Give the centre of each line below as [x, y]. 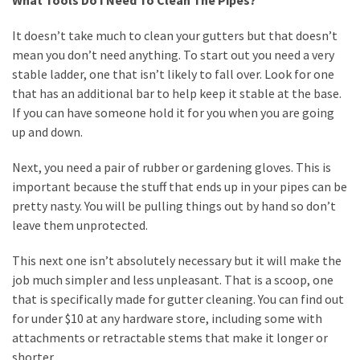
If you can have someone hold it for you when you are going [173, 113]
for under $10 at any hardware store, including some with [167, 319]
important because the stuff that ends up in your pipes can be [180, 187]
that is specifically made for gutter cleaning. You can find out [178, 299]
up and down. [47, 132]
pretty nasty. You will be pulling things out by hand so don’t [174, 206]
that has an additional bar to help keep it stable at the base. [177, 94]
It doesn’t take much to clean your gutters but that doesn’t [175, 36]
